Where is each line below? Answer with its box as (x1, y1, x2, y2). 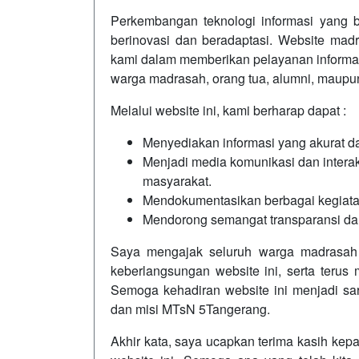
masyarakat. (143, 171, 212, 190)
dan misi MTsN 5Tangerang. (111, 300, 270, 318)
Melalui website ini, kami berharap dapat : (111, 101, 346, 119)
